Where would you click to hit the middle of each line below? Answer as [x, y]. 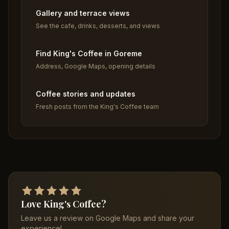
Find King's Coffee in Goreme [89, 53]
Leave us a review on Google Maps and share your [108, 218]
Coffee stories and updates [86, 94]
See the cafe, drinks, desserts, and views [98, 26]
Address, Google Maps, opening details [96, 66]
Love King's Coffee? [64, 204]
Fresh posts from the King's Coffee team [97, 107]
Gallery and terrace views [83, 13]
